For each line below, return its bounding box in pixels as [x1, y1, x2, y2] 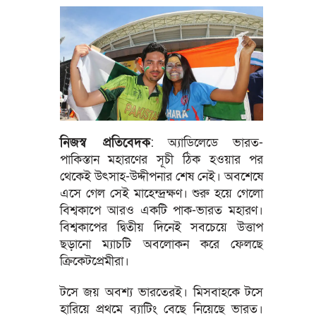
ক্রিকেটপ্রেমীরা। [59, 253, 129, 269]
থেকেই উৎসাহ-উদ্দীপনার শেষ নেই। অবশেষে [59, 168, 264, 185]
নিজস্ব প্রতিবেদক [59, 134, 150, 151]
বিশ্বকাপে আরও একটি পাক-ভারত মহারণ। [59, 202, 264, 219]
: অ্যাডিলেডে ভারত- [150, 134, 264, 151]
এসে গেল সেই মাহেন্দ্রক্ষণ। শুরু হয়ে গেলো [59, 185, 264, 202]
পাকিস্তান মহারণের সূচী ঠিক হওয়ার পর [59, 151, 264, 168]
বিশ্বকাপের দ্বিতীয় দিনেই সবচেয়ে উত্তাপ [59, 219, 264, 236]
